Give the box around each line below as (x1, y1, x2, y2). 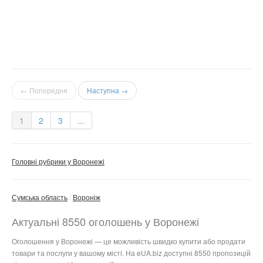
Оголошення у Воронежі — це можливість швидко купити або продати (12, 236, 245, 247)
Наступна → (87, 85, 128, 96)
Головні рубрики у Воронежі (12, 156, 104, 167)
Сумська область (12, 192, 68, 203)
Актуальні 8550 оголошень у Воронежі (12, 214, 199, 230)
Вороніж (73, 192, 100, 203)
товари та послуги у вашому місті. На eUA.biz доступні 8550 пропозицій (12, 248, 251, 258)
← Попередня (21, 85, 68, 96)
